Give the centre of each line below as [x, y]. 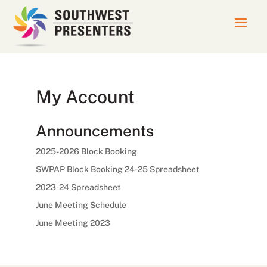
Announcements [94, 131]
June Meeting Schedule [81, 205]
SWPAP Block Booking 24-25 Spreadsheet [117, 169]
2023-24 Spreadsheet [78, 187]
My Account [85, 96]
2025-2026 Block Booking [86, 151]
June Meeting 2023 [73, 223]
